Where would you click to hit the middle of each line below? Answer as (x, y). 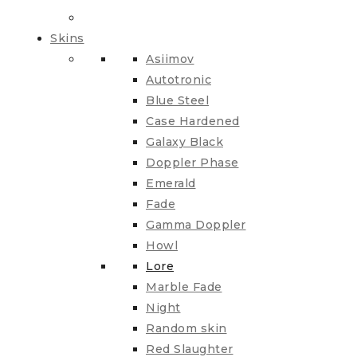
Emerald (171, 184)
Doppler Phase (192, 163)
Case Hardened (193, 122)
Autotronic (178, 80)
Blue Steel (177, 101)
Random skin (186, 329)
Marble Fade (184, 287)
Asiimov (170, 59)
